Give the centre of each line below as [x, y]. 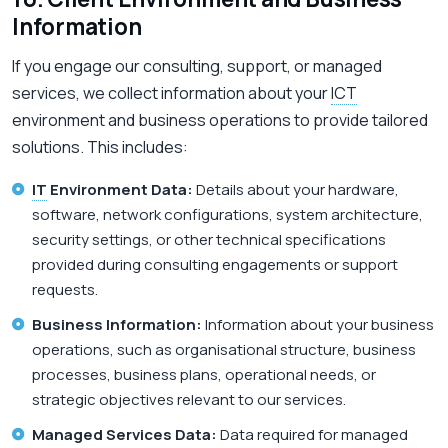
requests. [65, 290]
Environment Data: [120, 190]
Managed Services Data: [124, 435]
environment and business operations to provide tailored [220, 120]
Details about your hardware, [296, 190]
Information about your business [318, 325]
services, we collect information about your [171, 93]
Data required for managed [312, 435]
